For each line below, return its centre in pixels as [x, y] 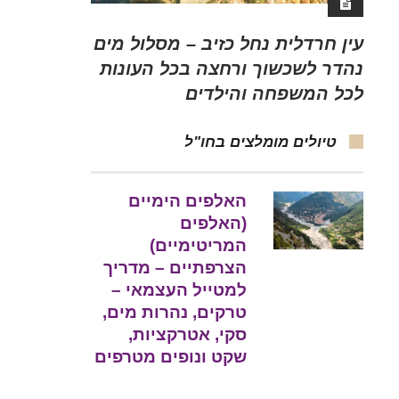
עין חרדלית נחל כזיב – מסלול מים [228, 44]
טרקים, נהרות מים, [175, 313]
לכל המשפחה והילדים [274, 94]
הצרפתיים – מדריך [175, 268]
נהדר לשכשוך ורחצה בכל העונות [232, 69]
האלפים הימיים [188, 201]
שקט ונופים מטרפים [171, 357]
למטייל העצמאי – [179, 290]
